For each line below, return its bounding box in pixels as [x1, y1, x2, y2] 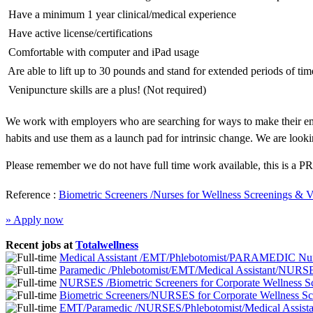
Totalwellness [75, 239, 138, 252]
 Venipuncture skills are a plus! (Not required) [6, 84, 206, 96]
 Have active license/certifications [6, 27, 152, 40]
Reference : [6, 189, 59, 201]
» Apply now [6, 214, 64, 226]
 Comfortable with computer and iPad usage [6, 46, 199, 59]
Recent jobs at [6, 239, 75, 252]
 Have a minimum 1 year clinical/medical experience [6, 8, 236, 21]
